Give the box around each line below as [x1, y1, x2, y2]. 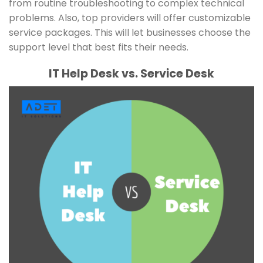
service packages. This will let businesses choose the [9, 26, 251, 40]
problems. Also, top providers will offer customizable [9, 11, 251, 25]
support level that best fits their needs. [9, 41, 188, 55]
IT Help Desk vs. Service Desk [49, 65, 214, 82]
